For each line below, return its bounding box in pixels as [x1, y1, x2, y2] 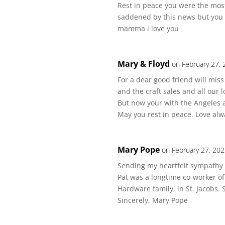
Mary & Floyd [118, 58, 170, 70]
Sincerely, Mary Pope [118, 195, 188, 205]
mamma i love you [118, 24, 179, 34]
